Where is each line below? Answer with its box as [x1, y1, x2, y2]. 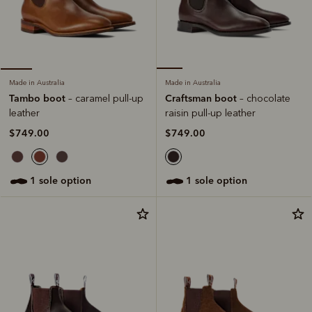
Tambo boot [9, 92, 68, 105]
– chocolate [240, 93, 290, 105]
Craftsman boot [165, 92, 240, 105]
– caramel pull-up [68, 93, 143, 105]
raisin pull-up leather [165, 107, 256, 120]
